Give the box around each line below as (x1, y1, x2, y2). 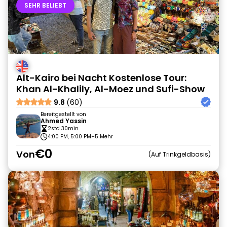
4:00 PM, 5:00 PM (48, 133, 91, 140)
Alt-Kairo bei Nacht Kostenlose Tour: (16, 71, 186, 84)
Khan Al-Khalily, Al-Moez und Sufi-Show (16, 83, 205, 95)
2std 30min (48, 125, 79, 132)
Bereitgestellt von (41, 110, 86, 118)
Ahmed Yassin (41, 117, 87, 125)
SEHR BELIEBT (24, 1, 66, 10)
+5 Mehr (91, 133, 113, 140)
